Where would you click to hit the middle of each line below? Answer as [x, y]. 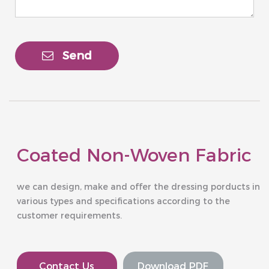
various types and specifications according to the [123, 201]
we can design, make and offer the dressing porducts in [138, 186]
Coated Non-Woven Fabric [134, 155]
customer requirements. [69, 215]
